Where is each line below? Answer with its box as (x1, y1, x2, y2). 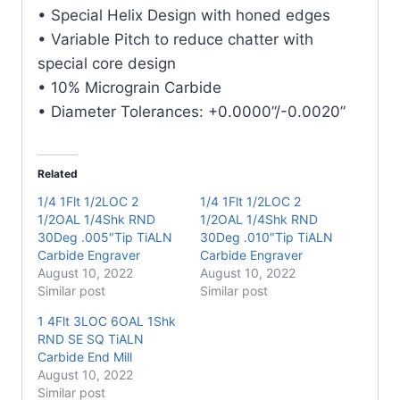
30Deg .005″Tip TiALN (37, 229, 172, 245)
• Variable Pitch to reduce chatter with (37, 29, 313, 48)
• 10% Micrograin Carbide (37, 78, 221, 96)
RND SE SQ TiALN (37, 330, 144, 346)
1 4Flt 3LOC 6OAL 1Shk (37, 312, 176, 329)
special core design (37, 54, 176, 72)
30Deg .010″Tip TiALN (200, 229, 333, 245)
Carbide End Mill (37, 348, 132, 364)
